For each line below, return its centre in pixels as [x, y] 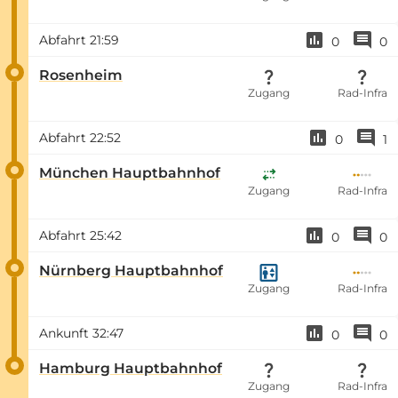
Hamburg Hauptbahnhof [131, 368]
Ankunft [66, 333]
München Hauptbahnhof [130, 172]
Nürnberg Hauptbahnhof [131, 270]
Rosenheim [81, 75]
